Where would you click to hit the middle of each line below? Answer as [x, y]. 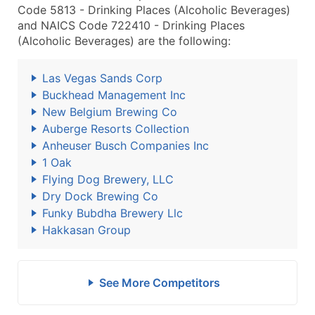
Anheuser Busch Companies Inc [126, 146]
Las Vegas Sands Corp [102, 78]
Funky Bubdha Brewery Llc [112, 213]
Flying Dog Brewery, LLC [108, 179]
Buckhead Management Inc [114, 95]
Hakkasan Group [86, 230]
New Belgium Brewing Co [110, 112]
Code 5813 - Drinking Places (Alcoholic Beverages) [154, 10]
